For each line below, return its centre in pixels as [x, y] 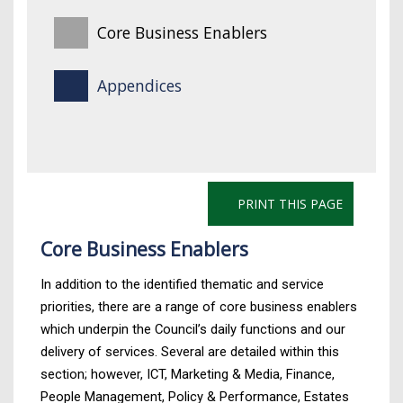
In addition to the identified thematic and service [182, 284]
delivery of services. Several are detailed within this [190, 351]
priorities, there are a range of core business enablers [199, 306]
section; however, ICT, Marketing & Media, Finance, [188, 374]
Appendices [139, 85]
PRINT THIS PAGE [288, 203]
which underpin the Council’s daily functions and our [193, 329]
